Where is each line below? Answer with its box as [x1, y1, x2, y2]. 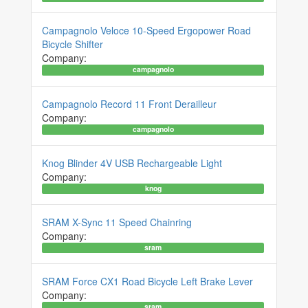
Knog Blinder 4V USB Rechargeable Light [42, 155, 222, 170]
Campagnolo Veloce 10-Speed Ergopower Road [42, 23, 251, 38]
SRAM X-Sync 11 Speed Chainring [42, 214, 192, 229]
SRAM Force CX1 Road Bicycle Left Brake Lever [42, 274, 253, 289]
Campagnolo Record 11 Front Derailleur [42, 96, 217, 111]
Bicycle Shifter [42, 37, 103, 52]
